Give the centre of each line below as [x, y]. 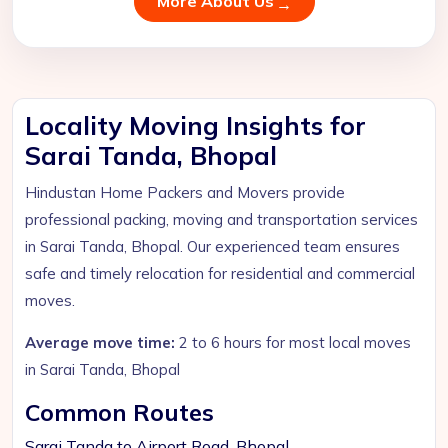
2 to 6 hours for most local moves [293, 342]
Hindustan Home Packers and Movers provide [185, 192]
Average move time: [100, 342]
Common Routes [119, 412]
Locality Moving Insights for [195, 125]
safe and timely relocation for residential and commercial [220, 273]
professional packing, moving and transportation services [221, 219]
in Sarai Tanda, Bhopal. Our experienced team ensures [212, 246]
